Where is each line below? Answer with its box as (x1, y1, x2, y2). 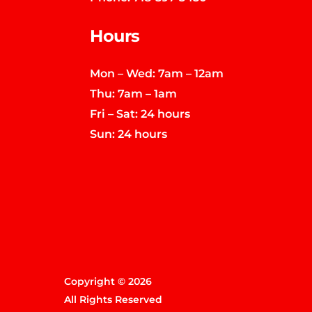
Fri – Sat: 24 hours (90, 106, 191, 120)
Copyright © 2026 (64, 275, 152, 288)
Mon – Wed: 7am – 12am (90, 65, 224, 80)
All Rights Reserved (64, 293, 162, 306)
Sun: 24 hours (90, 126, 168, 141)
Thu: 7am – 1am (90, 86, 178, 100)
